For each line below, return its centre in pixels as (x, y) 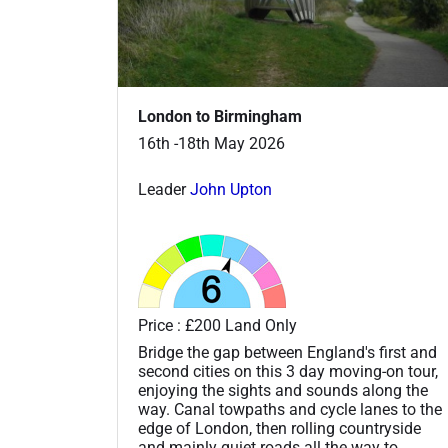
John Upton (231, 189)
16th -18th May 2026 (211, 143)
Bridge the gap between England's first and (287, 352)
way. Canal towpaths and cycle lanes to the (290, 409)
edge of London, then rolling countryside (279, 428)
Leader (164, 189)
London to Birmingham (220, 116)
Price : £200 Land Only (217, 325)
